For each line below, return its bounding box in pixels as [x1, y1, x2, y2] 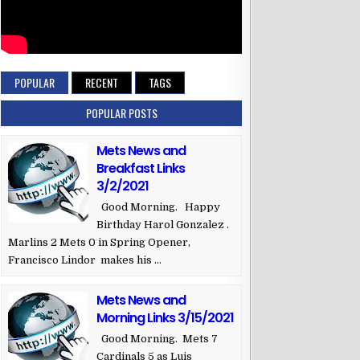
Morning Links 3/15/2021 [96, 309, 234, 328]
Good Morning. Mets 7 [96, 333, 218, 346]
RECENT [85, 74, 118, 92]
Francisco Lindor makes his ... [8, 254, 162, 267]
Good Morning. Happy [96, 201, 220, 214]
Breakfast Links [96, 159, 185, 178]
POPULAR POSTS [85, 104, 157, 122]
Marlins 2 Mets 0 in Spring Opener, [8, 236, 193, 249]
